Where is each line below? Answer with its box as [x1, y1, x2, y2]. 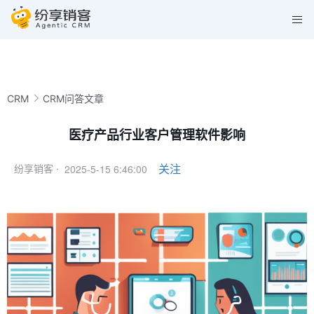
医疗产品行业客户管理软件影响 [69, 128, 245, 142]
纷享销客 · [14, 163, 59, 175]
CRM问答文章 [43, 92, 104, 104]
